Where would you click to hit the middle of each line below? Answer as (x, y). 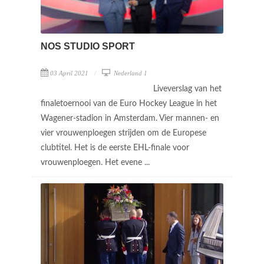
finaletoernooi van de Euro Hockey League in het (129, 103)
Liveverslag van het (187, 89)
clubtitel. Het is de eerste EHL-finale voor (115, 148)
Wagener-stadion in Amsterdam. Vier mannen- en (130, 118)
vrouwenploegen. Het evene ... (96, 162)
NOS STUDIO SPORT (88, 46)
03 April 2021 (69, 73)
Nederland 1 (130, 73)
